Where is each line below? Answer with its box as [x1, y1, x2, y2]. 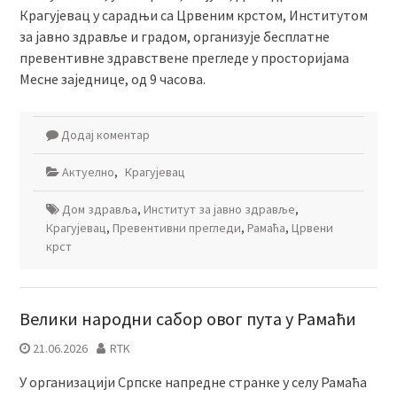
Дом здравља [61, 201, 137, 217]
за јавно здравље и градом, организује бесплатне [19, 27, 330, 45]
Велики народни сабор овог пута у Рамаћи [19, 307, 356, 330]
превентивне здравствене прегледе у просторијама [19, 49, 349, 66]
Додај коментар [60, 127, 150, 143]
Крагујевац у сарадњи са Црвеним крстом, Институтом [19, 6, 368, 24]
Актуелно [61, 164, 114, 180]
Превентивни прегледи [112, 220, 241, 236]
